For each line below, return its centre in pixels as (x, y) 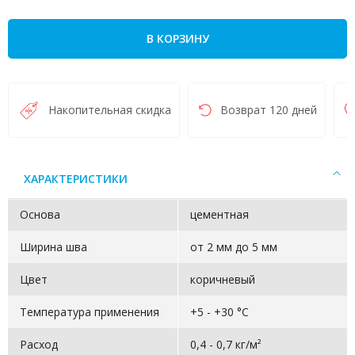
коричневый (222, 279)
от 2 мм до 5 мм (233, 247)
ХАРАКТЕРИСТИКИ (76, 179)
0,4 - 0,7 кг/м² (225, 344)
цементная (219, 214)
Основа (40, 214)
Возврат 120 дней (268, 110)
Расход (39, 344)
